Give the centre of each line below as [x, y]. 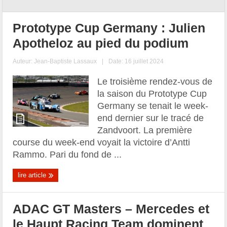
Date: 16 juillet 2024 [136, 61]
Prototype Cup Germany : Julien [109, 28]
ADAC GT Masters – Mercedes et [111, 209]
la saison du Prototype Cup [152, 93]
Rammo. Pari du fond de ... [67, 154]
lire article [33, 175]
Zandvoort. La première [145, 130]
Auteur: [24, 61]
